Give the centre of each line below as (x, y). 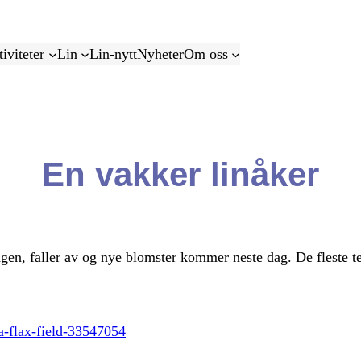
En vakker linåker (180, 174)
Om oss (205, 54)
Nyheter (160, 54)
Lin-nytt (113, 54)
